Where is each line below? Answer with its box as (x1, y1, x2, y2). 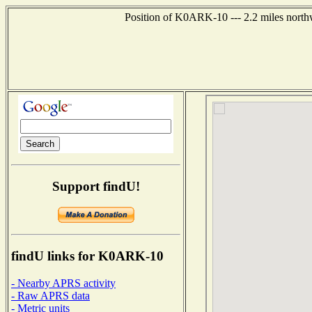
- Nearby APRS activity (11, 276, 116, 289)
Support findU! (52, 178, 140, 194)
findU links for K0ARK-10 (11, 249, 164, 264)
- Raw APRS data (11, 289, 90, 302)
